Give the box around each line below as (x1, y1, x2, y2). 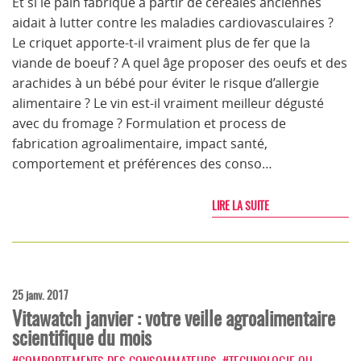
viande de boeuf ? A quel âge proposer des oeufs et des (12, 54, 347, 72)
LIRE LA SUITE (212, 197, 269, 214)
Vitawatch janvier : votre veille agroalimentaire (12, 305, 335, 331)
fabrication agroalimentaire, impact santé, (12, 135, 268, 152)
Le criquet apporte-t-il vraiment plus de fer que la (12, 34, 310, 52)
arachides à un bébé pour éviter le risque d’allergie (12, 74, 319, 92)
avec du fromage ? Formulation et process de (12, 114, 286, 132)
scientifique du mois (12, 325, 151, 351)
